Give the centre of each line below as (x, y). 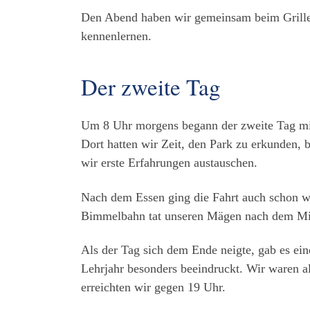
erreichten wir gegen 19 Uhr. (153, 288)
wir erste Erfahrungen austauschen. (169, 163)
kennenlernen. (116, 36)
